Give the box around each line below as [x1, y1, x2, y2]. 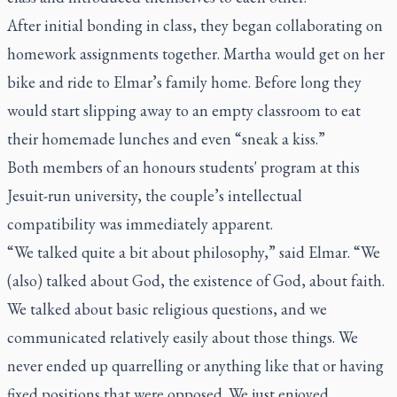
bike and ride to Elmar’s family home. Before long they [7, 71, 362, 92]
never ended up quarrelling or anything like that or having [7, 354, 384, 376]
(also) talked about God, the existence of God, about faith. [7, 269, 385, 291]
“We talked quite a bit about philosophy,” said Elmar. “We [7, 241, 380, 262]
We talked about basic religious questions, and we [7, 298, 327, 319]
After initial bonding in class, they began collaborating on [7, 14, 383, 35]
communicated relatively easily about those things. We [7, 326, 358, 347]
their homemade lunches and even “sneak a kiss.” [7, 128, 325, 149]
